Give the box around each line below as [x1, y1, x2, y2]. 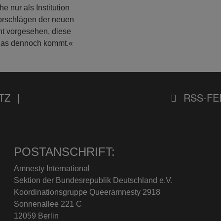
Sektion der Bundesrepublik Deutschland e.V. [14, 176, 173, 184]
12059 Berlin [14, 212, 59, 220]
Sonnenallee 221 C [14, 200, 82, 208]
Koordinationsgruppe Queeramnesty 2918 [14, 188, 161, 196]
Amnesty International [14, 164, 90, 173]
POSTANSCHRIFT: [14, 145, 115, 158]
